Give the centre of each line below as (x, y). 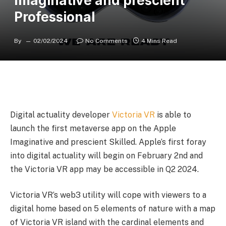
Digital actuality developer (61, 115)
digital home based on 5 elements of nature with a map (113, 209)
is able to (173, 115)
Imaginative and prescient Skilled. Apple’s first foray (108, 142)
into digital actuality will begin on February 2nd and (106, 155)
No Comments (106, 41)
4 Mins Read (159, 41)
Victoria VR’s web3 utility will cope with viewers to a (108, 195)
